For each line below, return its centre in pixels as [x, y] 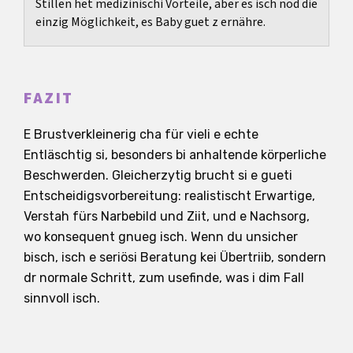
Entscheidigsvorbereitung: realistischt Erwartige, [169, 196]
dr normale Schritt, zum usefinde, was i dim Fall [164, 278]
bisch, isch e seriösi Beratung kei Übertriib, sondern [175, 258]
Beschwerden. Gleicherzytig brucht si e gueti [158, 176]
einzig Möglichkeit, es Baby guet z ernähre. [150, 22]
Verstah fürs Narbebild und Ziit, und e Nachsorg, [167, 217]
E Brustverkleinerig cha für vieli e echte [141, 135]
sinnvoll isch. [62, 299]
